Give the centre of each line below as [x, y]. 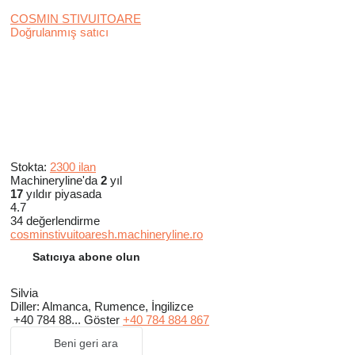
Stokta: [30, 167]
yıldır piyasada [62, 194]
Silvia [24, 293]
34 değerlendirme [55, 221]
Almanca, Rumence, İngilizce [116, 307]
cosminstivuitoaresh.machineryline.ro [107, 235]
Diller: [25, 307]
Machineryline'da [55, 181]
